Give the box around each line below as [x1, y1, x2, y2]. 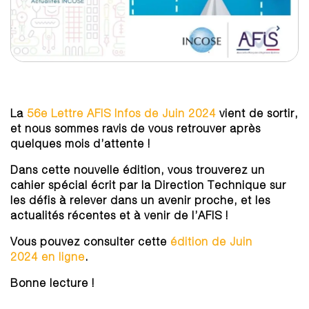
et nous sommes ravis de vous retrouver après [10, 122, 261, 135]
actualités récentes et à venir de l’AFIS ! [10, 209, 228, 222]
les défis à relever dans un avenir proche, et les [10, 194, 270, 207]
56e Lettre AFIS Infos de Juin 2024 [27, 107, 216, 120]
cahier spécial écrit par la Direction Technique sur [10, 179, 286, 192]
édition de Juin [170, 235, 252, 248]
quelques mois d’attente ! [10, 137, 150, 150]
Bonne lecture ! [10, 277, 94, 290]
